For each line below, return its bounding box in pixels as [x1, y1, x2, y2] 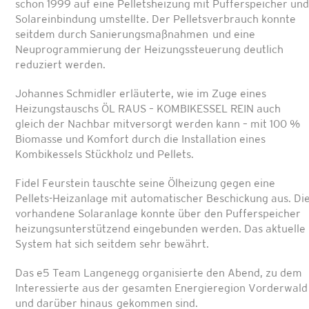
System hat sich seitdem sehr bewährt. [15, 239, 209, 250]
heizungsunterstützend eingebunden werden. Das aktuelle [15, 224, 306, 235]
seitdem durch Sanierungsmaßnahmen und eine [15, 30, 255, 41]
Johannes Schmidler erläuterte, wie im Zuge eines [15, 89, 266, 100]
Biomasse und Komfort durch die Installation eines [15, 134, 266, 146]
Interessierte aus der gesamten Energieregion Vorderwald [15, 283, 308, 295]
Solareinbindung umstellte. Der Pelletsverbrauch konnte [15, 14, 296, 26]
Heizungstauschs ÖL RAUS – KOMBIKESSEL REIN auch [15, 104, 281, 115]
